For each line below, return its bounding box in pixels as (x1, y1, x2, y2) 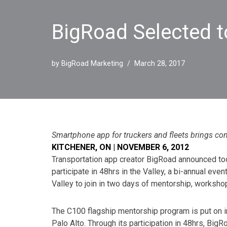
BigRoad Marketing (61, 59, 123, 68)
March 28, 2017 (134, 59, 185, 68)
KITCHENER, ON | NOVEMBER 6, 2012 (52, 142, 189, 153)
